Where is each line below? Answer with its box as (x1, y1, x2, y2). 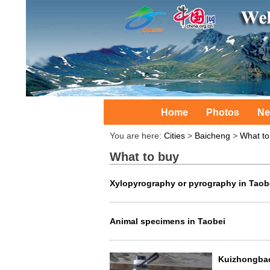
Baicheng (195, 131, 230, 140)
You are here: (110, 131, 164, 140)
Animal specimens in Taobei (110, 216, 225, 226)
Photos (206, 107, 239, 118)
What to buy (110, 150, 179, 163)
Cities (164, 131, 185, 140)
